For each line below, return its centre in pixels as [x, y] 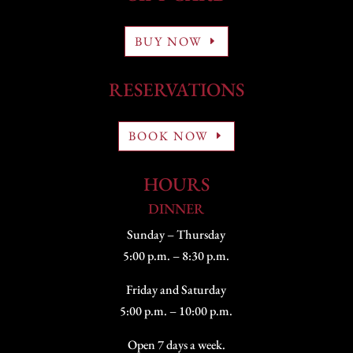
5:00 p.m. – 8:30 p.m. [176, 256]
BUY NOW [168, 41]
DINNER [176, 209]
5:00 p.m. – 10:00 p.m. [176, 311]
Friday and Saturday [176, 290]
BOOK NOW [168, 136]
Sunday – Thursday [176, 235]
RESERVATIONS [176, 89]
